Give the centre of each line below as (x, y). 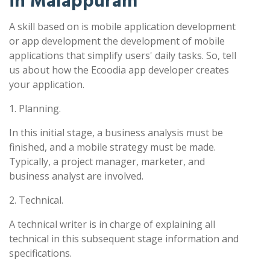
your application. (47, 84)
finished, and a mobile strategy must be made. (112, 147)
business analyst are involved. (76, 176)
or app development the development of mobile (117, 41)
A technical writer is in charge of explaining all (112, 224)
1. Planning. (35, 108)
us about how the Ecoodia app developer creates (119, 70)
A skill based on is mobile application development (122, 26)
